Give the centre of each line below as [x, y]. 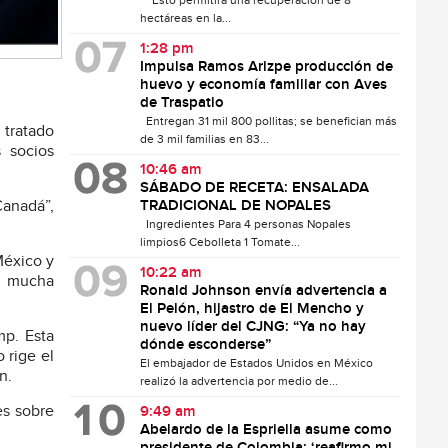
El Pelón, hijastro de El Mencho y [252, 309]
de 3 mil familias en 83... [205, 139]
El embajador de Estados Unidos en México [257, 363]
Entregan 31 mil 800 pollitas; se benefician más [269, 121]
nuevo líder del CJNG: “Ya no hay [253, 327]
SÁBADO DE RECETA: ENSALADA [255, 188]
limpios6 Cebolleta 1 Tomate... [220, 242]
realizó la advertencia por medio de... [239, 381]
